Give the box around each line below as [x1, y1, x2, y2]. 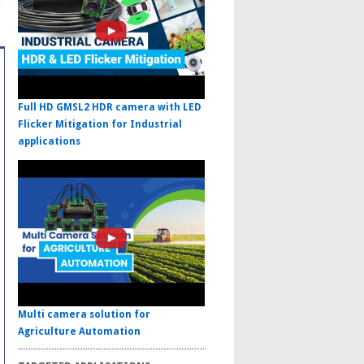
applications [17, 136, 80, 147]
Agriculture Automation [17, 326, 141, 337]
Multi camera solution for [17, 309, 150, 320]
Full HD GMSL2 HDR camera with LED [17, 102, 201, 113]
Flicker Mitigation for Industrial [17, 119, 182, 130]
